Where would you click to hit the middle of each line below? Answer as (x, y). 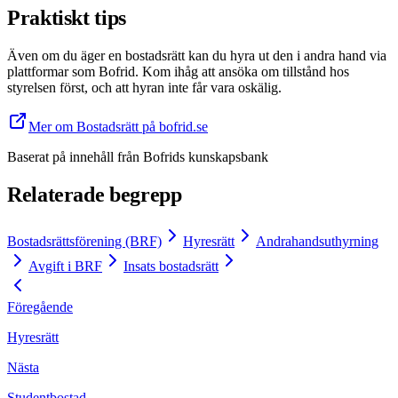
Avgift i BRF (65, 267)
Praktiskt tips (67, 18)
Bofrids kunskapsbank (204, 157)
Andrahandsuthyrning (317, 242)
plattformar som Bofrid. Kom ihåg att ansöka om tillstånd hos (178, 72)
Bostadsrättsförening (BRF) (84, 242)
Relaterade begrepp (95, 195)
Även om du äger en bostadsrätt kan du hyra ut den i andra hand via (197, 56)
